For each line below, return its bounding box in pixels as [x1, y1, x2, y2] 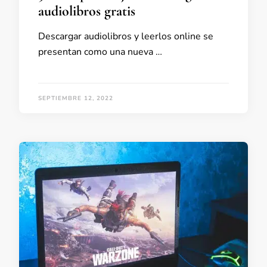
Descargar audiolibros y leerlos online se [38, 29, 213, 43]
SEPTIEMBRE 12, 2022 [38, 94, 113, 103]
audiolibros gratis [38, 2, 135, 20]
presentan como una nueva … [38, 45, 162, 58]
